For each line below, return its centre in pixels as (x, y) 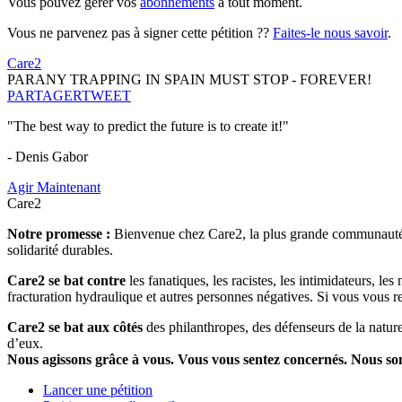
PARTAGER (44, 96)
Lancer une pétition (98, 390)
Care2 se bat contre (66, 281)
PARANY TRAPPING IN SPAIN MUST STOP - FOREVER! (189, 80)
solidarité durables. (60, 250)
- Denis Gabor (48, 157)
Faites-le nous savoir (330, 33)
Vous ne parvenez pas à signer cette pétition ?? (140, 33)
